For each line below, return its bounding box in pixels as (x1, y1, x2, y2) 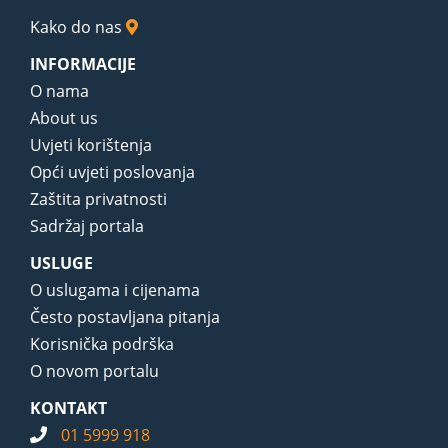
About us (30, 106, 98, 129)
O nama (30, 79, 89, 102)
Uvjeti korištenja (30, 133, 152, 156)
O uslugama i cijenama (30, 278, 200, 301)
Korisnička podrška (30, 332, 174, 355)
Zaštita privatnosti (30, 187, 167, 210)
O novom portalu (30, 359, 159, 382)
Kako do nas (30, 15, 126, 38)
